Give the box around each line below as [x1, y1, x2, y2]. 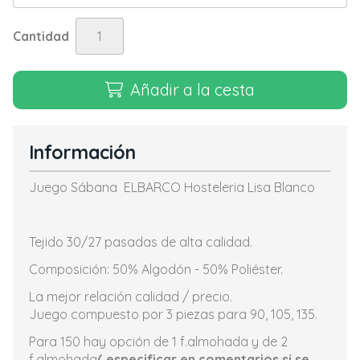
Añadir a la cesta [130, 80, 255, 100]
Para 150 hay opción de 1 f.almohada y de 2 [29, 333, 288, 350]
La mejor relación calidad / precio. [29, 288, 232, 305]
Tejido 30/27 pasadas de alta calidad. [29, 234, 252, 250]
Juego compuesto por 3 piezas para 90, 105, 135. [29, 306, 317, 322]
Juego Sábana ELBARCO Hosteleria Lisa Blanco [29, 179, 315, 195]
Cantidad [13, 28, 69, 44]
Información [29, 141, 136, 164]
